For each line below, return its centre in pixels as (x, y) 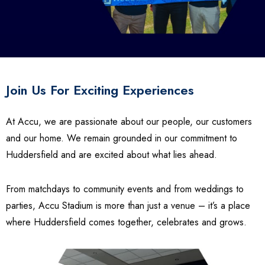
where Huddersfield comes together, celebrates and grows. (126, 222)
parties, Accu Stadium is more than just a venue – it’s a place (128, 206)
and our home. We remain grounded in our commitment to (122, 138)
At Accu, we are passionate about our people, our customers (129, 122)
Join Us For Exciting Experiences (100, 90)
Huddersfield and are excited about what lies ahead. (112, 155)
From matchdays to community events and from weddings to (125, 189)
